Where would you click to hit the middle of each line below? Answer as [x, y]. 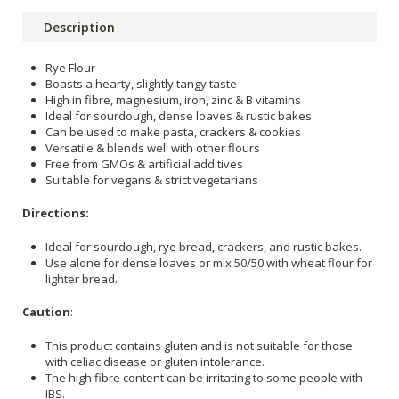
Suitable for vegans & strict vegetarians [152, 179]
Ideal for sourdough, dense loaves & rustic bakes [179, 115]
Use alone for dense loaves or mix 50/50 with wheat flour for [209, 262]
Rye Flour [70, 67]
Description [79, 27]
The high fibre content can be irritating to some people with [204, 377]
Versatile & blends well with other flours [153, 147]
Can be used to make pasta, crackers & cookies [173, 131]
